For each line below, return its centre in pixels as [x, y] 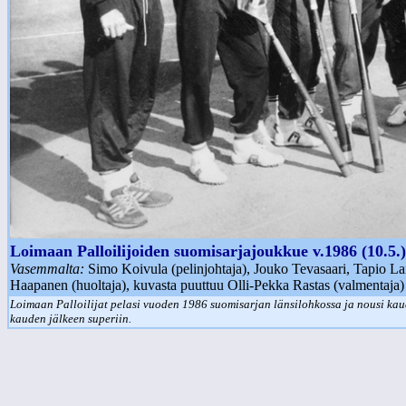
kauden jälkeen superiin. [71, 319]
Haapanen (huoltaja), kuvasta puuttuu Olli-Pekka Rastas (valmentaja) [207, 285]
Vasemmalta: [49, 269]
